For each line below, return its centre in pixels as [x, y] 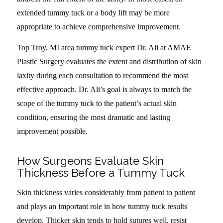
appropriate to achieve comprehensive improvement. [99, 27]
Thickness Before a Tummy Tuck [101, 172]
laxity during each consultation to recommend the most [102, 75]
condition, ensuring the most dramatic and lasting [93, 117]
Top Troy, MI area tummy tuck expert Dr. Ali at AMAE [104, 47]
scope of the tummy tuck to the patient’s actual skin [97, 103]
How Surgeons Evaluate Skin [90, 161]
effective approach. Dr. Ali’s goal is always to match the [104, 89]
